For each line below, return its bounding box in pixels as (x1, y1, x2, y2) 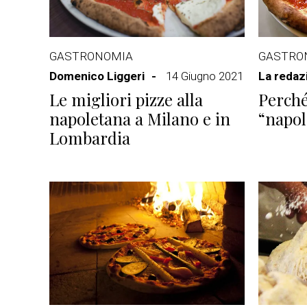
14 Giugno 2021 (166, 69, 243, 83)
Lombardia (49, 127, 130, 149)
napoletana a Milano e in (49, 108, 230, 130)
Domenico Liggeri (49, 69, 145, 83)
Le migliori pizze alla (49, 88, 203, 110)
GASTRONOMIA (49, 49, 133, 63)
